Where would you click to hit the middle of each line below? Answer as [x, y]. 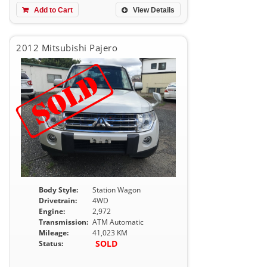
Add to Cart [52, 10]
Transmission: [63, 222]
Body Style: [58, 190]
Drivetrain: [58, 201]
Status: [51, 243]
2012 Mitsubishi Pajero [67, 48]
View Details [153, 10]
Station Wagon [117, 190]
